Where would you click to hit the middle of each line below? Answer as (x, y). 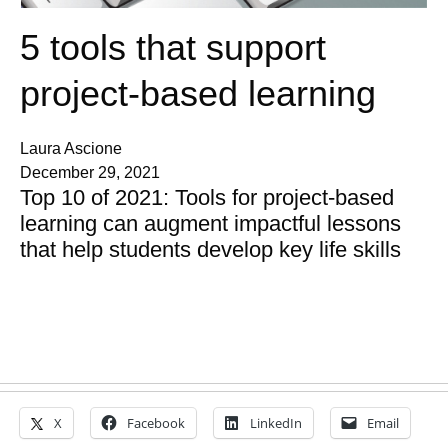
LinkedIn (276, 423)
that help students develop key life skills (210, 250)
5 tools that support (173, 48)
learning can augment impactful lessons (210, 224)
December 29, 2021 (90, 173)
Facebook (156, 423)
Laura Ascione (71, 149)
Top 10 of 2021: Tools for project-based (207, 198)
